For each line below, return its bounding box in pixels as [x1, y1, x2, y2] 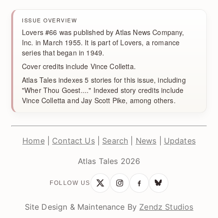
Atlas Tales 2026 [77, 156, 141, 166]
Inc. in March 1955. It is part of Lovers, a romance [22, 37, 180, 47]
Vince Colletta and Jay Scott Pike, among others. [22, 95, 176, 106]
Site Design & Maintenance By [24, 202, 140, 212]
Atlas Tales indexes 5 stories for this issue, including [22, 75, 186, 85]
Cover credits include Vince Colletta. [22, 61, 136, 71]
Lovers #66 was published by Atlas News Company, [22, 27, 184, 37]
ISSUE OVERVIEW [22, 16, 77, 24]
